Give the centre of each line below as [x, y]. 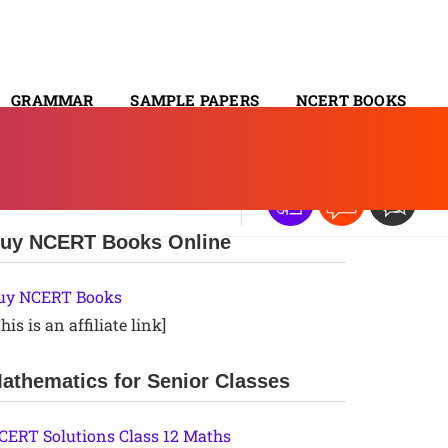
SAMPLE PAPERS [194, 99]
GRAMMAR [52, 99]
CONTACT [368, 151]
